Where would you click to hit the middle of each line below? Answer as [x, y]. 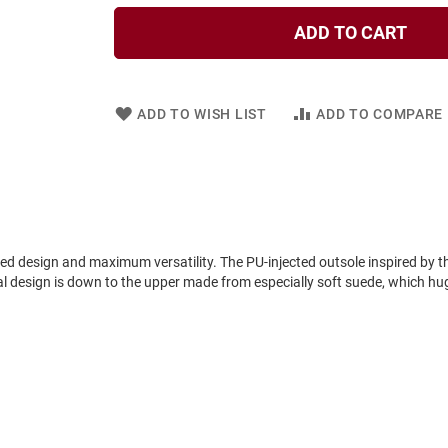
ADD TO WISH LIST [202, 113]
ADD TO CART [350, 32]
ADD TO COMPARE [380, 113]
